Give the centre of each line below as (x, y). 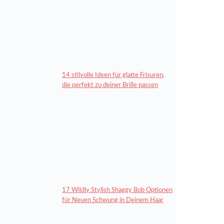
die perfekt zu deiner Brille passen (110, 85)
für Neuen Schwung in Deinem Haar (113, 200)
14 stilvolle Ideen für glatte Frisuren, (113, 75)
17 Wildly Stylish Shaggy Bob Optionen (117, 190)
